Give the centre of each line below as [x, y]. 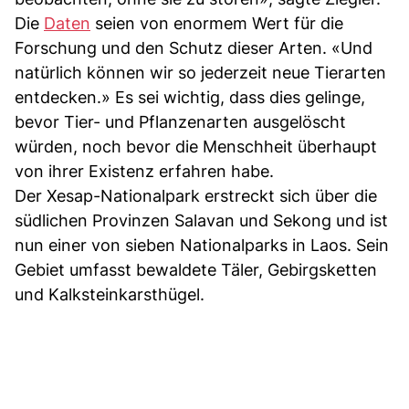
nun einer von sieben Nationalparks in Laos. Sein [202, 245]
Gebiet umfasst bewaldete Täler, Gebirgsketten [196, 269]
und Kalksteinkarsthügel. [110, 294]
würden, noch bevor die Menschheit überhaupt [196, 146]
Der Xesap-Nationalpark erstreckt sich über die [196, 195]
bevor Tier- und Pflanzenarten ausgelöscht [180, 121]
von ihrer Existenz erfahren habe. [144, 171]
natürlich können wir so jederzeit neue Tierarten [200, 72]
